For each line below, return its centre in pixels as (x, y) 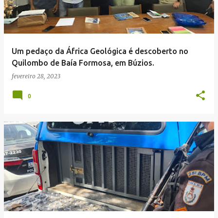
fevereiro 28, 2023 (36, 76)
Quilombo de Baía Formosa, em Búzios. (83, 63)
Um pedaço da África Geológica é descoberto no (100, 51)
